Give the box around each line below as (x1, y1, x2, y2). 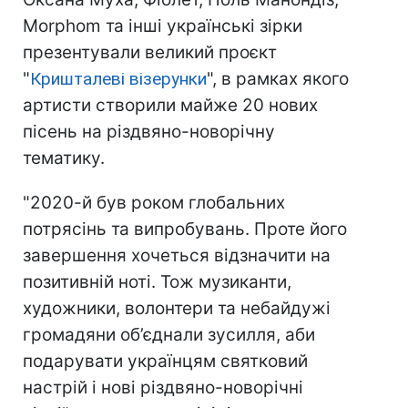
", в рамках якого (207, 68, 349, 90)
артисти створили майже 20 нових (23, 95, 318, 117)
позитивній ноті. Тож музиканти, (23, 271, 291, 293)
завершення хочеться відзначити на (23, 245, 331, 267)
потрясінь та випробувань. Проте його (23, 219, 347, 240)
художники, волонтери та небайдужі (23, 298, 331, 320)
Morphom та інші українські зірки (23, 15, 302, 37)
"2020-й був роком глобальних (23, 192, 285, 214)
